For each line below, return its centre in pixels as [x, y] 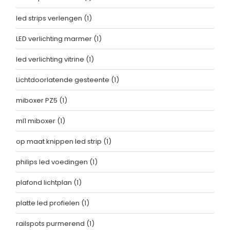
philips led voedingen [53, 162]
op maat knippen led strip [60, 142]
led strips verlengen [50, 18]
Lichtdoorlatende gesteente [63, 80]
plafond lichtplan [45, 183]
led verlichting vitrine [51, 60]
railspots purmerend [51, 224]
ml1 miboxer [36, 121]
